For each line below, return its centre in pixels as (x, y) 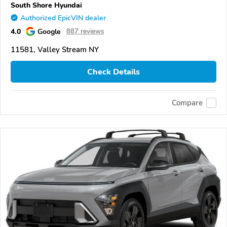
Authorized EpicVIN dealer (63, 18)
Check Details (113, 72)
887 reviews (85, 31)
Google (49, 31)
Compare (187, 103)
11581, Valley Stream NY (55, 50)
